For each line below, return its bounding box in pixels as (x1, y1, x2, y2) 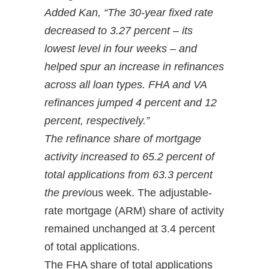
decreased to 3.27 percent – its (44, 25, 193, 37)
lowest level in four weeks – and (44, 43, 197, 55)
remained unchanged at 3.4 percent (44, 223, 215, 235)
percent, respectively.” (44, 115, 150, 127)
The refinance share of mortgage (44, 133, 201, 145)
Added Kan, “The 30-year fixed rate (44, 7, 213, 19)
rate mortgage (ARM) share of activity (44, 205, 224, 217)
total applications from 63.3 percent (44, 169, 213, 181)
